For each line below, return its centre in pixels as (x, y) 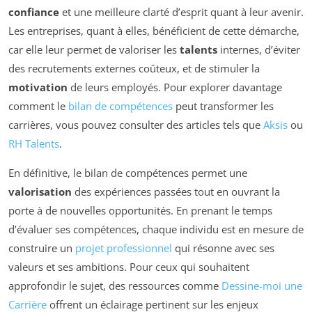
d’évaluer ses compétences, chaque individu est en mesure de (156, 229)
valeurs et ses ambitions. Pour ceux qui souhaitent (129, 267)
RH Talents (34, 144)
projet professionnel (124, 248)
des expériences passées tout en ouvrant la (176, 192)
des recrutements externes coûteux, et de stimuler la (134, 69)
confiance (34, 12)
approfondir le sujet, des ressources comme (115, 286)
